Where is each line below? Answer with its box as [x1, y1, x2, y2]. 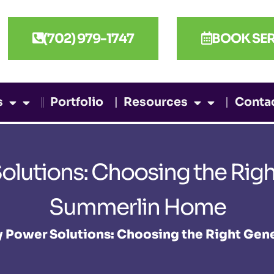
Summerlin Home [48, 193, 226, 221]
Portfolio [50, 95, 104, 110]
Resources [124, 95, 188, 110]
